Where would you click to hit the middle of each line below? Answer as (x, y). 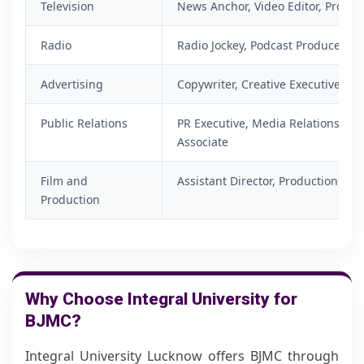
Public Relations (84, 123)
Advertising (72, 84)
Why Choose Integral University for (161, 299)
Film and (64, 181)
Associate (203, 142)
